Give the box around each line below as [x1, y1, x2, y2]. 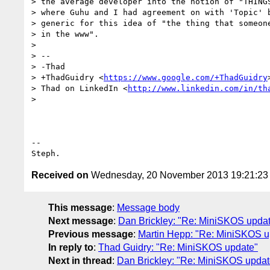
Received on [31, 169, 89, 180]
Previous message [48, 228, 133, 239]
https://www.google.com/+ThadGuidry [104, 72, 268, 82]
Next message [48, 215, 113, 226]
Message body [117, 202, 180, 213]
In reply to [48, 242, 93, 253]
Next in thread [48, 255, 112, 266]
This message [48, 202, 112, 213]
